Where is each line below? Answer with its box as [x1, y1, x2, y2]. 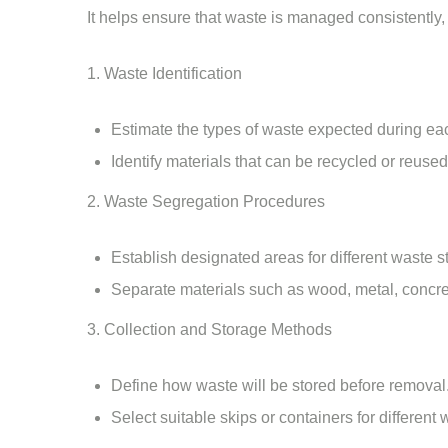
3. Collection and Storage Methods [87, 321, 332, 338]
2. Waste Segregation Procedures [87, 193, 325, 210]
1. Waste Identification [87, 65, 242, 82]
